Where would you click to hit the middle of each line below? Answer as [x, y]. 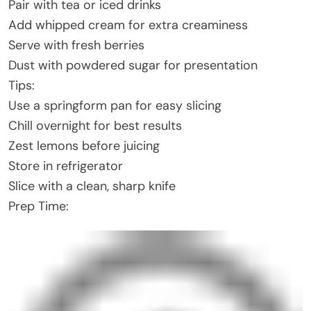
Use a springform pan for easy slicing [115, 105]
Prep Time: [39, 206]
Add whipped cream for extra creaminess [128, 25]
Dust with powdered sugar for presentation [133, 65]
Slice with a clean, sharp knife [92, 186]
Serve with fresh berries [76, 45]
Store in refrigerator [66, 166]
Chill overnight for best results [95, 125]
